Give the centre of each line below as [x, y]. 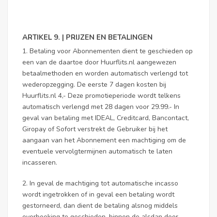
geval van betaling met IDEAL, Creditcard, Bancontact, [106, 118]
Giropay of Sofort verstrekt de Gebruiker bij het [95, 129]
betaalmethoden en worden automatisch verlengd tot [105, 73]
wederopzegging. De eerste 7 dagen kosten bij [94, 85]
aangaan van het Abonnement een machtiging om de [104, 140]
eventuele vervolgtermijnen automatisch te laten [97, 151]
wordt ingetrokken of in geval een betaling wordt [98, 194]
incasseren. [40, 163]
